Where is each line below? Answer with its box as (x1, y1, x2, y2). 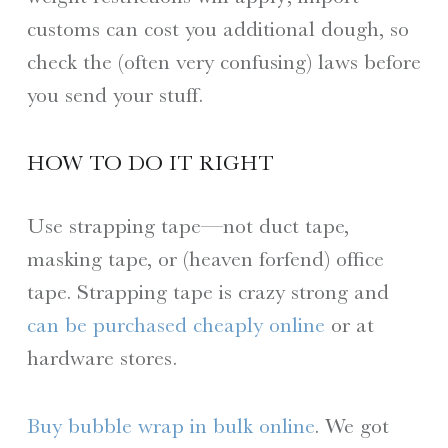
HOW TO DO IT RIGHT (26, 150, 274, 176)
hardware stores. (26, 344, 177, 370)
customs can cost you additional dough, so (26, 15, 409, 41)
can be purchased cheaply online (26, 311, 325, 337)
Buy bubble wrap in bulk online (26, 413, 314, 439)
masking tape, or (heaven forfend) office (26, 245, 384, 271)
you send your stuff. (26, 81, 203, 107)
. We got (313, 413, 389, 439)
